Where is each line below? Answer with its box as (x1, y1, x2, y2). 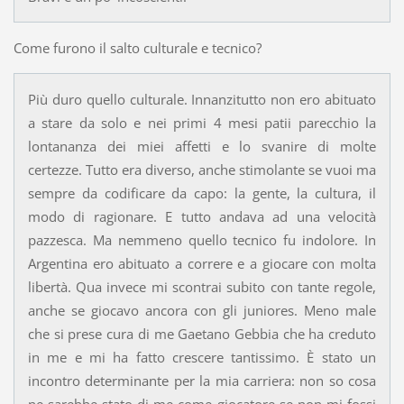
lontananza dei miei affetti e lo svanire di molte (27, 137, 377, 156)
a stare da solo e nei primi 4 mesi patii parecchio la (27, 114, 377, 133)
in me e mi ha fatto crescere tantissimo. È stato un (27, 348, 377, 367)
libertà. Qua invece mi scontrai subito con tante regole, (27, 278, 377, 297)
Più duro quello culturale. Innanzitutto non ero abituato (27, 90, 377, 109)
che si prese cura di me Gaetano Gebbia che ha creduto (27, 325, 377, 344)
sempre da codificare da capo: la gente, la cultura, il (27, 184, 377, 203)
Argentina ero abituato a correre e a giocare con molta (27, 254, 377, 273)
